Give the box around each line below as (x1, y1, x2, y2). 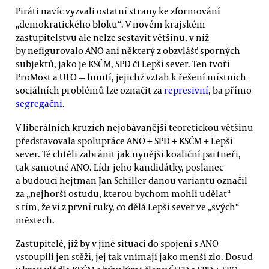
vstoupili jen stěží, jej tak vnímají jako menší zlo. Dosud (16, 250, 253, 262)
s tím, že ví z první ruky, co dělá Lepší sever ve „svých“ (16, 200, 239, 213)
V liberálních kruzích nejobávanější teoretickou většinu (16, 121, 253, 133)
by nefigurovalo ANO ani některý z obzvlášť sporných (16, 44, 240, 57)
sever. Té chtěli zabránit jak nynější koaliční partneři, (16, 147, 241, 160)
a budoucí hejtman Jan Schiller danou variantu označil (16, 174, 247, 186)
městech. (16, 213, 55, 226)
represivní (164, 84, 208, 97)
